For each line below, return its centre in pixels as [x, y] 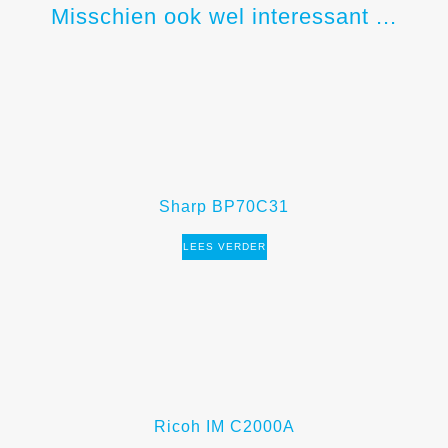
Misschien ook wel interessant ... [224, 16]
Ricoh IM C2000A [224, 426]
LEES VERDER [224, 246]
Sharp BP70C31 [224, 206]
